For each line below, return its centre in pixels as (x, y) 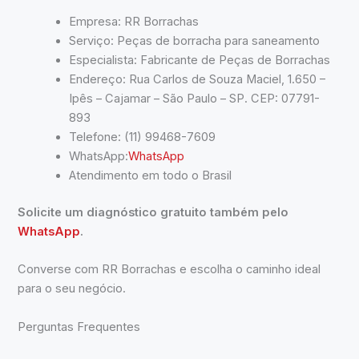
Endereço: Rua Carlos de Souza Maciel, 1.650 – (198, 80)
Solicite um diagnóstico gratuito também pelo (153, 212)
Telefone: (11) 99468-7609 (143, 137)
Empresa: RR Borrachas (134, 22)
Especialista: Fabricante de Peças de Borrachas (200, 61)
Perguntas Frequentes (79, 327)
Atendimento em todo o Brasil (151, 176)
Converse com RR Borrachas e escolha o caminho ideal (169, 270)
